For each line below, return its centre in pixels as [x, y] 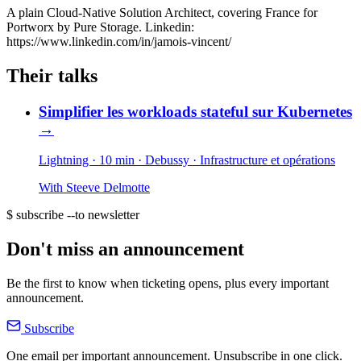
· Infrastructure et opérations [264, 160]
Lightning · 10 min [88, 160]
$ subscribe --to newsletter [73, 215]
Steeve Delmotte [108, 188]
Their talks [52, 75]
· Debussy [164, 160]
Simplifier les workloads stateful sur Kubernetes [195, 111]
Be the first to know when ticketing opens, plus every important [168, 284]
